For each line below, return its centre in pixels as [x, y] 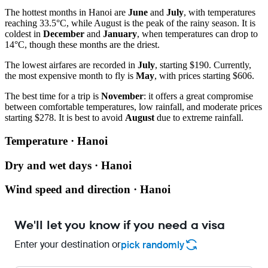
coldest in [24, 34]
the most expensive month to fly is [70, 76]
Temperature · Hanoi [56, 141]
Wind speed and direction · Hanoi [88, 190]
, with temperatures [220, 13]
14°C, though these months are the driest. [82, 45]
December [64, 34]
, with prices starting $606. [204, 76]
